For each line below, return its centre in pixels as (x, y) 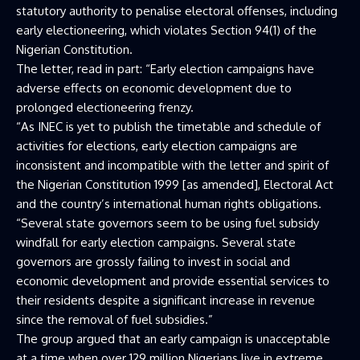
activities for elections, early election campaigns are (157, 146)
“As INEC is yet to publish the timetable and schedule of (168, 127)
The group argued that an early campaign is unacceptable (173, 339)
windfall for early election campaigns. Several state (156, 242)
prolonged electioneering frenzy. (105, 107)
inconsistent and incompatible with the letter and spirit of (172, 165)
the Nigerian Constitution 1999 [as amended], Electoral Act (175, 184)
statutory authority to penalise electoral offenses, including (177, 11)
